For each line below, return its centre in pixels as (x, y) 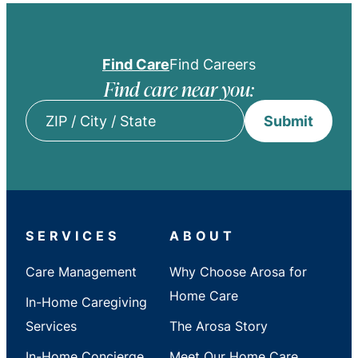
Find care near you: (179, 88)
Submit (288, 120)
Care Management (81, 271)
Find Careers (213, 64)
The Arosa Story (219, 326)
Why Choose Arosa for (238, 271)
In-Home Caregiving (86, 302)
